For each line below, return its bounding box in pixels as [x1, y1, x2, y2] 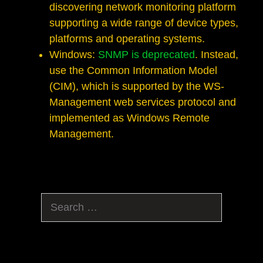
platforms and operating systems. [49, 33, 205, 45]
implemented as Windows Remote [49, 112, 210, 124]
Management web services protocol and [49, 96, 236, 109]
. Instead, [195, 49, 238, 61]
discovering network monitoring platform [49, 1, 236, 14]
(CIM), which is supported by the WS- [49, 80, 224, 93]
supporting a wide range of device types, [49, 17, 238, 29]
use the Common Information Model [49, 65, 217, 77]
